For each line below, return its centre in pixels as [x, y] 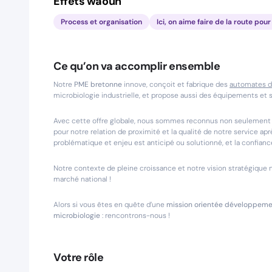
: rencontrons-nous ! [135, 216]
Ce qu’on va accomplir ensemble [137, 66]
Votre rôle [79, 257]
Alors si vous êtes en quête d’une [110, 205]
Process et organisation [101, 22]
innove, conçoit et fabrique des [176, 84]
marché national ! [82, 179]
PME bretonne [98, 84]
